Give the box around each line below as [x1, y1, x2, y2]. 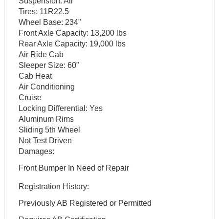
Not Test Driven [18, 136, 72, 145]
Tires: [18, 7, 38, 16]
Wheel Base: [18, 18, 63, 26]
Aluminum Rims [18, 114, 74, 123]
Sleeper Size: [18, 61, 66, 69]
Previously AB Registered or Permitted [18, 198, 152, 207]
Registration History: [18, 182, 89, 191]
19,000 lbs [87, 39, 126, 48]
